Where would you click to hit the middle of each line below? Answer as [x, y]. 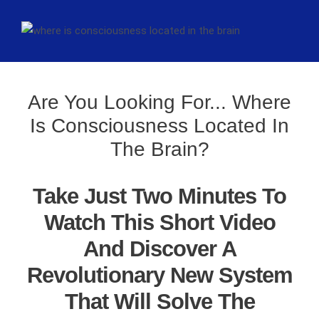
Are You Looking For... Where [159, 102]
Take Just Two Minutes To [159, 196]
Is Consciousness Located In [159, 126]
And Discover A [159, 249]
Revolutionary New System [159, 275]
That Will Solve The [159, 302]
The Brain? [159, 149]
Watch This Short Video [159, 223]
